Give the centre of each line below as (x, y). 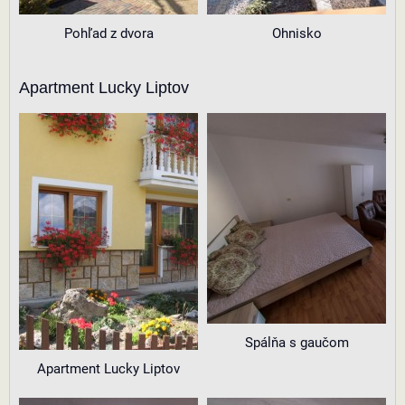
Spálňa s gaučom (297, 343)
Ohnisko (297, 33)
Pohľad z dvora (108, 33)
